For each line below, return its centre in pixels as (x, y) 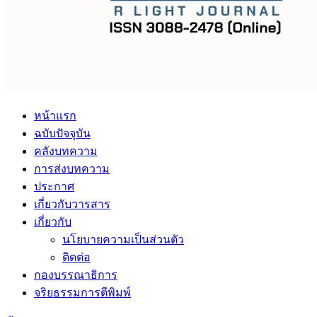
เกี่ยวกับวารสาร (72, 204)
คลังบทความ (66, 151)
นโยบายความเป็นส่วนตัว (123, 240)
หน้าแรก (55, 116)
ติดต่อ (76, 257)
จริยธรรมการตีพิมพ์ (82, 293)
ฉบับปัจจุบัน (62, 133)
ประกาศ (54, 186)
